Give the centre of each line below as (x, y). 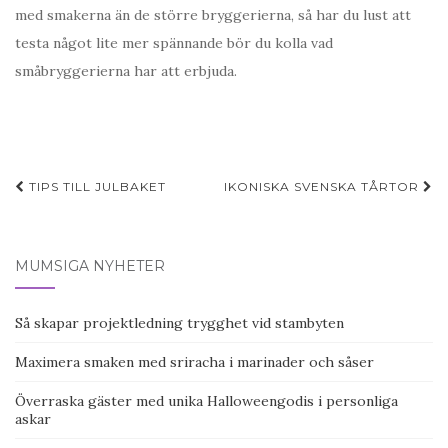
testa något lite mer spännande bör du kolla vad (174, 43)
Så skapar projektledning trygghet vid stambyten (179, 323)
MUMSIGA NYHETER (90, 266)
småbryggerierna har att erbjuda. (126, 71)
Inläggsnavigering (143, 220)
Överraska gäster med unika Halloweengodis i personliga (206, 401)
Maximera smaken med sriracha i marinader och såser (194, 362)
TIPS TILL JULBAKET (95, 187)
